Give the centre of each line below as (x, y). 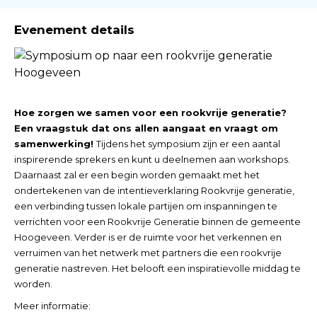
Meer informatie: (52, 306)
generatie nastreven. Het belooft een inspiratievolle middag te (157, 268)
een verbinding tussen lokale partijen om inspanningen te (146, 206)
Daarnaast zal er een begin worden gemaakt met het (137, 174)
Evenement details (74, 29)
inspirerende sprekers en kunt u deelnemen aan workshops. (152, 159)
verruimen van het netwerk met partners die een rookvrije (148, 252)
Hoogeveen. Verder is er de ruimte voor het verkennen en (148, 237)
